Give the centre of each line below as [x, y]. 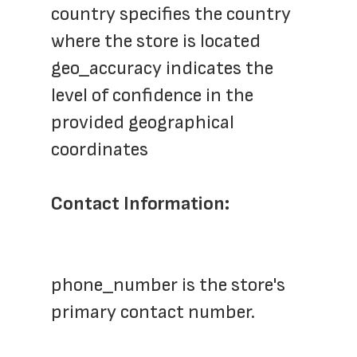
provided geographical [143, 122]
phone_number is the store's [168, 285]
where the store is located [156, 41]
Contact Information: [140, 204]
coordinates [100, 149]
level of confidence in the [152, 95]
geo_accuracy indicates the [162, 68]
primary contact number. [153, 312]
